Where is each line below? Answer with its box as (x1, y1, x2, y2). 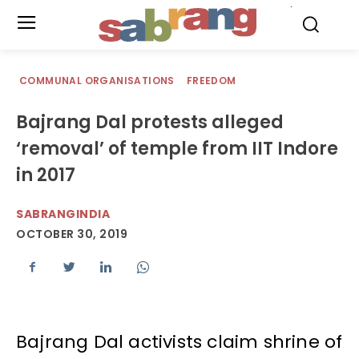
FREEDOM (186, 74, 236, 87)
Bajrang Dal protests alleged (16, 110, 284, 135)
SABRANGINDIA (16, 206, 110, 222)
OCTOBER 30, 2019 (16, 226, 127, 243)
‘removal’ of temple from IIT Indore (16, 136, 338, 161)
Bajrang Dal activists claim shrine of (16, 329, 343, 355)
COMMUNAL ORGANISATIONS (19, 74, 175, 87)
